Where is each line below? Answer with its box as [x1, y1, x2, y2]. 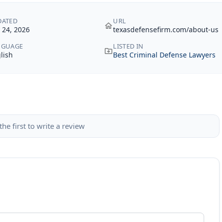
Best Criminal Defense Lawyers [113, 50, 216, 59]
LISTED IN [113, 42, 144, 51]
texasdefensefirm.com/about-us [113, 25, 219, 34]
